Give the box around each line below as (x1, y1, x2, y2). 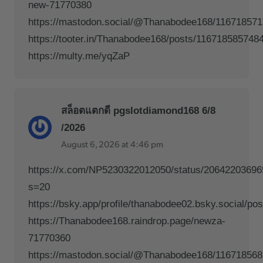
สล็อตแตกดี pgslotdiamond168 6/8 (61, 104, 215, 116)
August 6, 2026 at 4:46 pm (61, 137, 163, 149)
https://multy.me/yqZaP (28, 50, 130, 62)
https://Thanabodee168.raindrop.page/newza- (28, 215, 225, 227)
